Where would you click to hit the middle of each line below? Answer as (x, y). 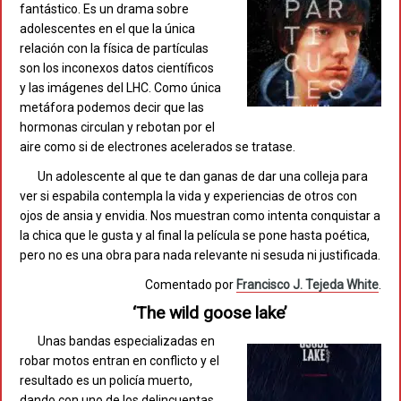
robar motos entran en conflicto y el (119, 361)
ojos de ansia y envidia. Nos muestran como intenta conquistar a (200, 216)
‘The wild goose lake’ (209, 313)
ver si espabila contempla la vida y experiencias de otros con (188, 196)
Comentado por (191, 285)
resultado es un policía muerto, (106, 381)
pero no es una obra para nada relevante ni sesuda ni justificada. (200, 256)
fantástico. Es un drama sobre (104, 9)
